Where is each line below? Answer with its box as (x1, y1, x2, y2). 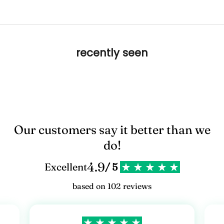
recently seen (76, 45, 148, 60)
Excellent (44, 160, 87, 173)
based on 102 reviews (72, 180, 151, 191)
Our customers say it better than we (13, 122, 210, 137)
